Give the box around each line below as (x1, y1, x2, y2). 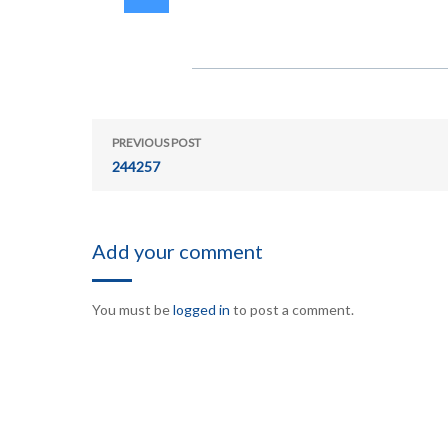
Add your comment (92, 239, 263, 263)
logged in (173, 301, 230, 318)
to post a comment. (230, 301, 354, 318)
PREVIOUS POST (112, 135, 201, 150)
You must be (92, 301, 173, 318)
